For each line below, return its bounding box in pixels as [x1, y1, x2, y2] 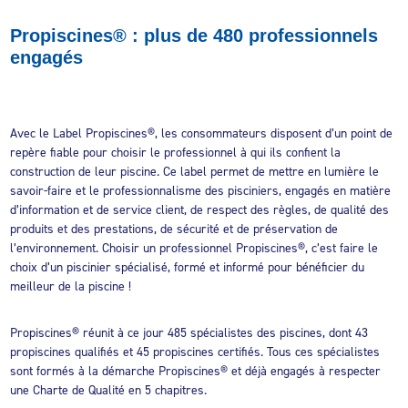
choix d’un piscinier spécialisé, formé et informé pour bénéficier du [10, 259, 365, 274]
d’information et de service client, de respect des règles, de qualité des [10, 201, 390, 217]
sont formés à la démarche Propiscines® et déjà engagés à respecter [10, 362, 382, 378]
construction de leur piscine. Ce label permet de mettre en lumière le [10, 163, 380, 178]
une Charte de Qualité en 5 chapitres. [10, 382, 208, 397]
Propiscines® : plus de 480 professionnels [10, 25, 379, 46]
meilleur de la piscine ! [10, 278, 132, 293]
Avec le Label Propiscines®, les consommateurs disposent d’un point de [10, 125, 393, 140]
